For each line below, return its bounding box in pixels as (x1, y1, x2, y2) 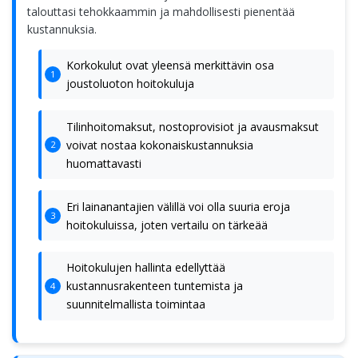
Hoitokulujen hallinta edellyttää (66, 260, 225, 276)
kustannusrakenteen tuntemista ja (66, 278, 243, 294)
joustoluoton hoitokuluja (66, 75, 194, 91)
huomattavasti (66, 155, 141, 171)
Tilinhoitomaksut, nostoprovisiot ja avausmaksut (66, 118, 319, 134)
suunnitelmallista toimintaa (66, 296, 205, 312)
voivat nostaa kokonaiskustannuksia (66, 137, 253, 153)
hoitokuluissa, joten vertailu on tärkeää (66, 217, 268, 233)
